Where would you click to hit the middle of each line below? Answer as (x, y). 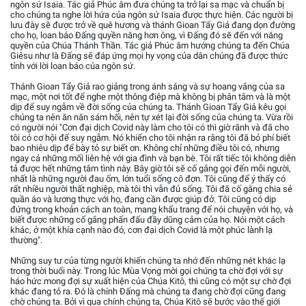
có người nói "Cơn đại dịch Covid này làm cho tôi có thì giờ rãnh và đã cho (150, 128)
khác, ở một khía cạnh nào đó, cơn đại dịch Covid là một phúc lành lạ (141, 230)
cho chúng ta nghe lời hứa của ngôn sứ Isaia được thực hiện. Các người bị (152, 15)
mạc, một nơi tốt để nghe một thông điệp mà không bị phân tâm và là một (150, 97)
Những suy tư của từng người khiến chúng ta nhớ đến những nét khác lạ (148, 261)
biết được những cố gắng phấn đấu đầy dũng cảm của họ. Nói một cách (148, 220)
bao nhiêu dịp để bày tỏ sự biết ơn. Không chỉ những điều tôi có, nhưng (145, 148)
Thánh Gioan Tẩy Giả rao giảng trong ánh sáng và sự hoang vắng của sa (148, 87)
